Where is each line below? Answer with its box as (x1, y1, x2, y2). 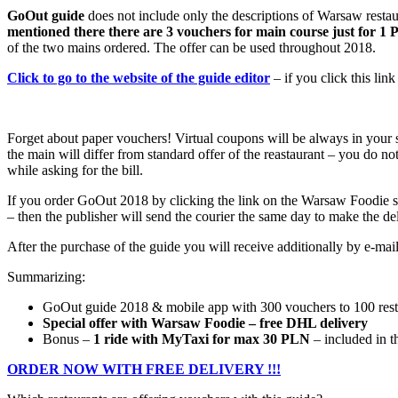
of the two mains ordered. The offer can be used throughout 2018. (7, 39, 376, 55)
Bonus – (43, 330, 93, 346)
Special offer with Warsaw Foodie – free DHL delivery (43, 314, 368, 330)
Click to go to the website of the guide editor (7, 69, 270, 85)
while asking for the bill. (7, 162, 143, 178)
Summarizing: (7, 268, 85, 284)
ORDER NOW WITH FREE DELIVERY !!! (7, 361, 281, 377)
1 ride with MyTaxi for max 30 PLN (93, 330, 310, 346)
